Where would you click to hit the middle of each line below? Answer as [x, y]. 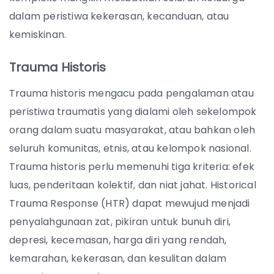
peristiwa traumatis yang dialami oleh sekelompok [133, 111]
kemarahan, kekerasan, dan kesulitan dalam [118, 258]
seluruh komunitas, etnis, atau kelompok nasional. [130, 148]
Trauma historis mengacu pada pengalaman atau [131, 93]
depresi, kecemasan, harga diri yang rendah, [118, 240]
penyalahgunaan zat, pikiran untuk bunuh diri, [120, 221]
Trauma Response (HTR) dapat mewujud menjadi [130, 203]
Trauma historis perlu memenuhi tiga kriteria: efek [132, 166]
